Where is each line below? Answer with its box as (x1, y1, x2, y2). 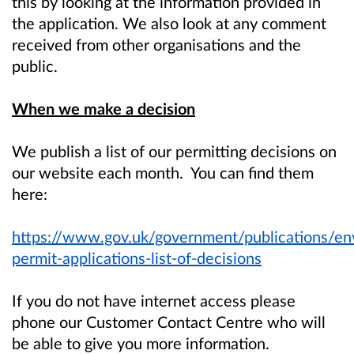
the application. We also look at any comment (12, 13, 326, 32)
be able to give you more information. (12, 333, 269, 352)
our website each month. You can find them (12, 162, 314, 182)
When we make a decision (12, 98, 195, 118)
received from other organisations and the (12, 34, 301, 54)
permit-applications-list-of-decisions (12, 247, 262, 267)
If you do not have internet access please (12, 290, 296, 310)
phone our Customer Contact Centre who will (12, 311, 326, 331)
